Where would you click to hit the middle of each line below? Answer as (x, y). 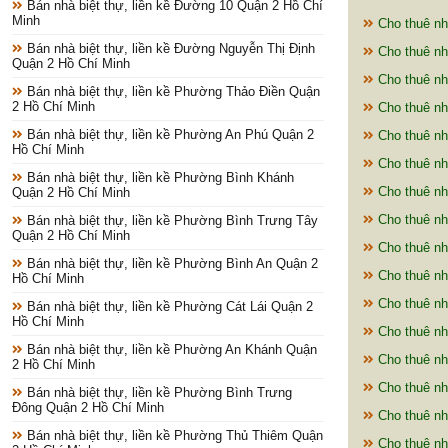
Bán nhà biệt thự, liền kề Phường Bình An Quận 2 (170, 264)
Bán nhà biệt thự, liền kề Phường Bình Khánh (158, 178)
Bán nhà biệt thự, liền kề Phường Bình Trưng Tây (170, 221)
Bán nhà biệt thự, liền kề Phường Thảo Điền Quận (171, 92)
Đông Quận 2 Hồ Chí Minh (88, 408)
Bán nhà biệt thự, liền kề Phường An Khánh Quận (170, 350)
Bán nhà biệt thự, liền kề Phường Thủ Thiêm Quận (173, 436)
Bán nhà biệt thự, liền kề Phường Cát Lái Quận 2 (168, 307)
